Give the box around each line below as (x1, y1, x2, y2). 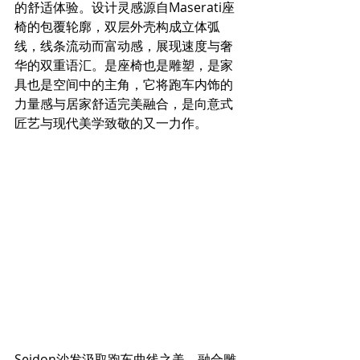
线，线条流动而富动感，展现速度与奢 (14, 37, 233, 55)
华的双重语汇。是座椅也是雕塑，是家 (14, 56, 233, 75)
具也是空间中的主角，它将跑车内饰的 (14, 76, 233, 94)
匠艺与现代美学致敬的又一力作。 (14, 114, 211, 133)
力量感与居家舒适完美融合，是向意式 (14, 95, 233, 113)
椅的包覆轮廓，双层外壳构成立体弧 (14, 18, 220, 36)
